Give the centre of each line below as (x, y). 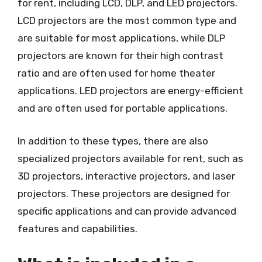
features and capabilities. (77, 228)
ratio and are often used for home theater (116, 73)
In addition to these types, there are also (113, 141)
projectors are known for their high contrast (120, 56)
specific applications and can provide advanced (127, 211)
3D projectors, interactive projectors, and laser (126, 176)
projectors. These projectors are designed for (124, 193)
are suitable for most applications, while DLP (121, 38)
